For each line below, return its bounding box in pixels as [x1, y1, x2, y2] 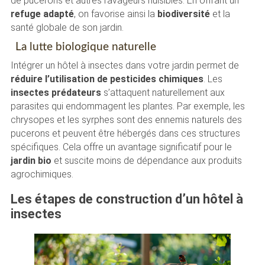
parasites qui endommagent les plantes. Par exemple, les [10, 101, 245, 112]
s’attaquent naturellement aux [101, 87, 225, 99]
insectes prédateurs [10, 87, 101, 99]
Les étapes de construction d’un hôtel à [10, 192, 243, 207]
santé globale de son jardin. [10, 21, 124, 33]
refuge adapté [10, 8, 74, 20]
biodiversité [157, 8, 210, 20]
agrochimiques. [10, 169, 73, 180]
